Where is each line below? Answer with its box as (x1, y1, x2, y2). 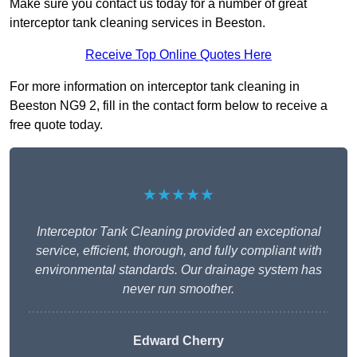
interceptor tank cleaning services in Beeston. (10, 16, 265, 30)
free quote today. (10, 118, 103, 132)
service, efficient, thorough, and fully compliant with (35, 244, 322, 258)
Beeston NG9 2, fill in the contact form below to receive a (10, 99, 328, 113)
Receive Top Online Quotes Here (85, 48, 272, 62)
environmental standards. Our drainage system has (35, 263, 322, 277)
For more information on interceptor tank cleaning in (10, 80, 300, 94)
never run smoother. (123, 282, 234, 296)
